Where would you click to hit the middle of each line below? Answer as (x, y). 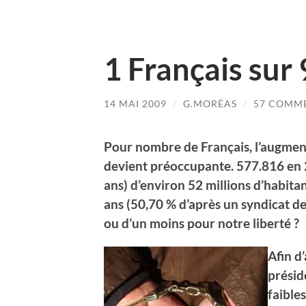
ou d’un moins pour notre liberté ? (201, 223)
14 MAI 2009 (135, 103)
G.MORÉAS (210, 103)
